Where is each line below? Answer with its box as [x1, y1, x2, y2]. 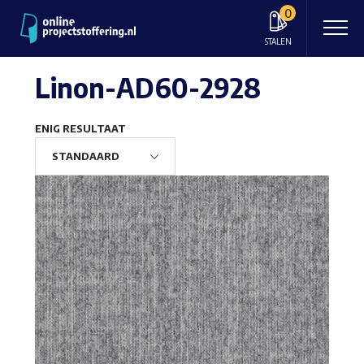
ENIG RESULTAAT [34, 121, 126, 135]
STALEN [265, 36, 292, 46]
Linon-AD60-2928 [34, 70, 261, 104]
